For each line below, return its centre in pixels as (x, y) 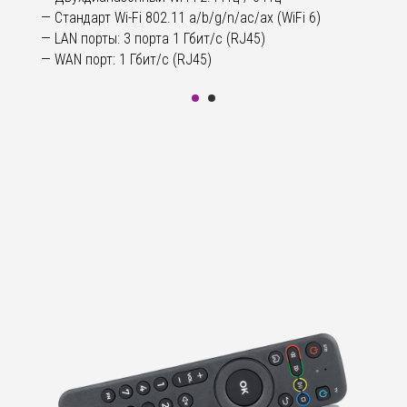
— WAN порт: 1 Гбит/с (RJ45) (126, 60)
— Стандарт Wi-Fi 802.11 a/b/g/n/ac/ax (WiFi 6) (181, 18)
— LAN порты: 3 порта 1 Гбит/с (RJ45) (153, 39)
